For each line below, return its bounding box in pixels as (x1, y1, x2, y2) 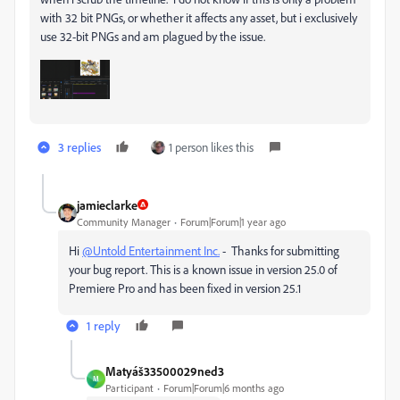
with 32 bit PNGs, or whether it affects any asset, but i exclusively (40, 10, 357, 26)
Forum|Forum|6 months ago (163, 380, 284, 395)
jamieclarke (77, 196, 137, 212)
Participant (105, 380, 154, 395)
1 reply (87, 317, 121, 333)
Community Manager (77, 214, 171, 229)
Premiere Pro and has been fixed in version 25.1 (69, 279, 301, 296)
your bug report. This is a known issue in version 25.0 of (69, 261, 337, 277)
